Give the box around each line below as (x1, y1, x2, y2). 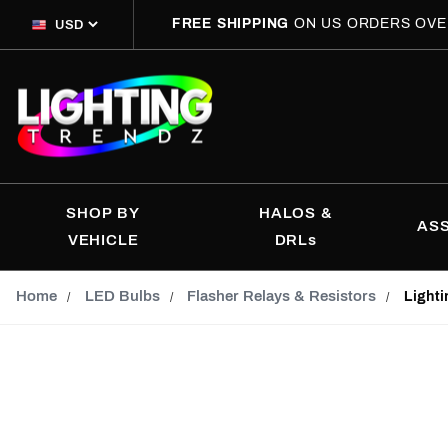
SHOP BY (66, 204, 140, 221)
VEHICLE (67, 231, 139, 248)
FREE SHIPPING (171, 15, 295, 31)
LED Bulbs (84, 287, 160, 304)
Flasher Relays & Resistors (187, 287, 377, 304)
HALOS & (258, 204, 333, 221)
